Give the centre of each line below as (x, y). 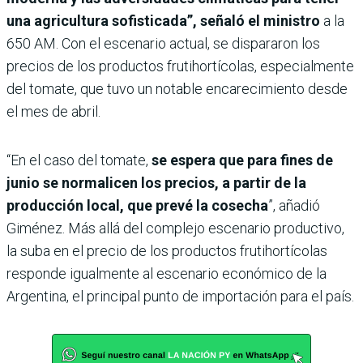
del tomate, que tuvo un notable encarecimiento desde (177, 89)
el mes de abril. (53, 112)
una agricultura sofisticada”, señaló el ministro (163, 21)
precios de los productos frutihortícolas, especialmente (180, 66)
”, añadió (294, 206)
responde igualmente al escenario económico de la (167, 274)
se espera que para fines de (242, 160)
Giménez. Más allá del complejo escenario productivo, (175, 228)
